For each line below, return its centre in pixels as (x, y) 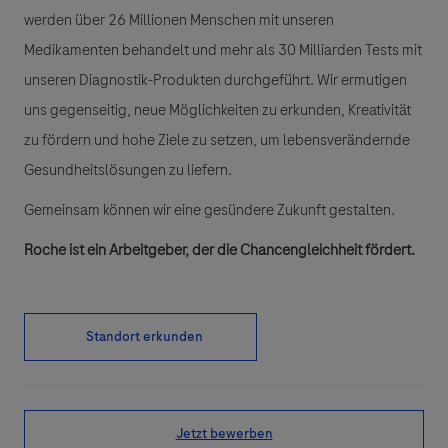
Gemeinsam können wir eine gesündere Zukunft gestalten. (209, 209)
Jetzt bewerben (224, 433)
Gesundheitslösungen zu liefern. (129, 169)
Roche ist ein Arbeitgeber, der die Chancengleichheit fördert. (219, 249)
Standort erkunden (144, 336)
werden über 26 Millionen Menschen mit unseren (179, 19)
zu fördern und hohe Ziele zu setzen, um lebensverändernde (217, 139)
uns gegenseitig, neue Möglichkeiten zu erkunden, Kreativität (217, 109)
